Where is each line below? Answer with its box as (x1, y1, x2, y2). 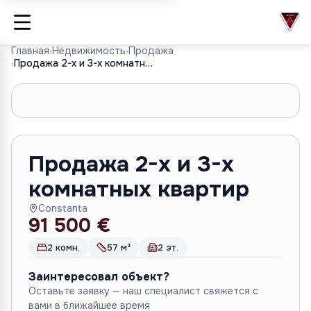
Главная (11, 44, 49, 57)
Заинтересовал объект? (28, 269, 169, 284)
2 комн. (47, 242, 80, 253)
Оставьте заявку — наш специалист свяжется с (28, 285, 258, 297)
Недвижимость (52, 44, 126, 57)
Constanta (38, 202, 87, 215)
